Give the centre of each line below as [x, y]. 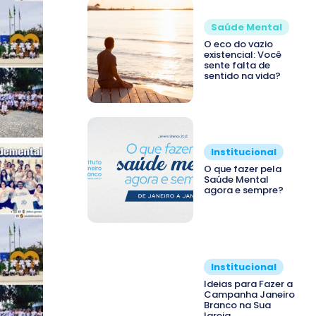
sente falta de [237, 65]
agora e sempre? [244, 190]
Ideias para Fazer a [248, 284]
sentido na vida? [242, 75]
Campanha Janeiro [249, 294]
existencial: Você [243, 54]
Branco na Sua [237, 305]
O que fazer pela [243, 169]
